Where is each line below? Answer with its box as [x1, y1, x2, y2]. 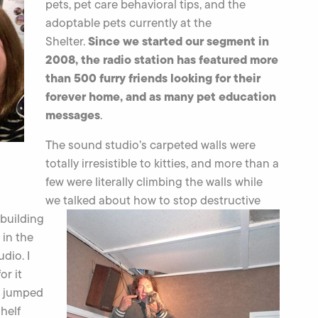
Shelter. [45, 33, 88, 50]
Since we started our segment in [88, 32, 269, 50]
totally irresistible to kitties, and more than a [45, 155, 279, 172]
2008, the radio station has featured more [45, 50, 278, 69]
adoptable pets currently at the [45, 14, 212, 31]
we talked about [45, 192, 133, 209]
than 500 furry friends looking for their [45, 69, 261, 87]
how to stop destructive [133, 192, 261, 209]
